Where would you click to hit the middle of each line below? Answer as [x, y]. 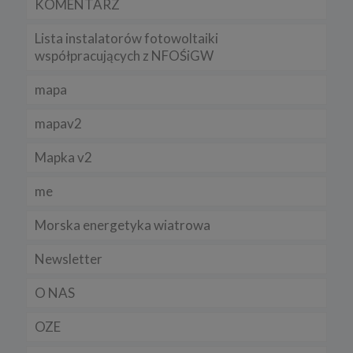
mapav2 [58, 123]
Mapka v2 [63, 157]
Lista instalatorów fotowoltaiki [126, 38]
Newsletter [69, 258]
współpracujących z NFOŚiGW [124, 55]
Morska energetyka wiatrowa [123, 225]
